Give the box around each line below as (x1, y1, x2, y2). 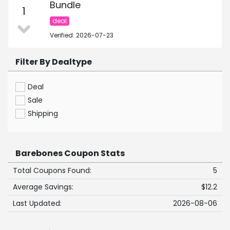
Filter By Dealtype (15, 56, 92, 68)
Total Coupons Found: (13, 165, 91, 176)
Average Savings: (13, 182, 73, 193)
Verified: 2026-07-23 (50, 31, 113, 40)
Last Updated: (13, 198, 62, 209)
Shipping (27, 108, 58, 119)
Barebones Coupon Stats (15, 147, 125, 160)
